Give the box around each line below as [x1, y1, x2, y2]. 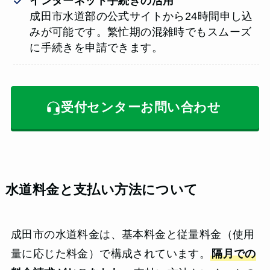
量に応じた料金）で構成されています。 [10, 247, 211, 260]
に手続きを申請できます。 [30, 42, 163, 54]
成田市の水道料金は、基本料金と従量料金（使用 [10, 228, 255, 240]
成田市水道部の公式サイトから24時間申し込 [30, 10, 253, 23]
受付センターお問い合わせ [61, 100, 221, 115]
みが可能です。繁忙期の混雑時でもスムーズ [30, 26, 252, 39]
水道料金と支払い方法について [5, 182, 198, 197]
